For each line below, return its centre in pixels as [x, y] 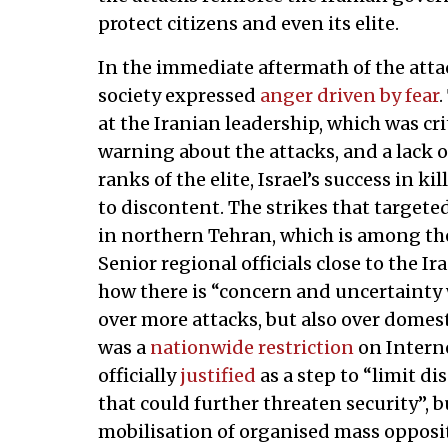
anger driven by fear [349, 95]
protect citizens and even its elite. [248, 23]
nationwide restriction [251, 347]
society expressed [178, 95]
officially [138, 375]
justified [217, 375]
